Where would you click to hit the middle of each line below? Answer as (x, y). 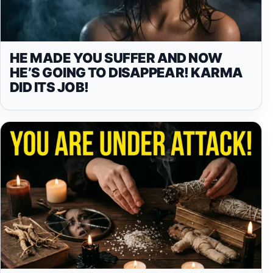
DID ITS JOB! (49, 87)
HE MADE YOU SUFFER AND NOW (116, 58)
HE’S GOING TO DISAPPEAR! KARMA (126, 73)
